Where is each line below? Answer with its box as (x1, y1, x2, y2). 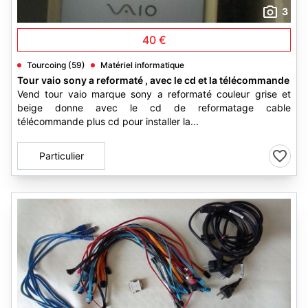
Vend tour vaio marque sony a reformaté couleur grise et (17, 88, 291, 100)
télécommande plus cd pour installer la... (17, 115, 199, 127)
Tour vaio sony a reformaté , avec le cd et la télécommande (17, 74, 289, 86)
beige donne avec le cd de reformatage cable (17, 102, 291, 113)
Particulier (38, 150, 84, 162)
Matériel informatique (100, 60, 184, 70)
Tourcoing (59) (27, 60, 85, 70)
